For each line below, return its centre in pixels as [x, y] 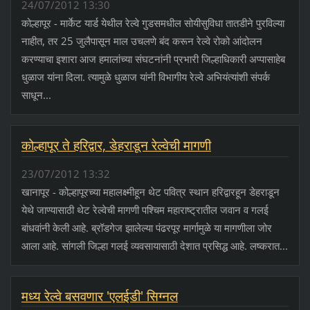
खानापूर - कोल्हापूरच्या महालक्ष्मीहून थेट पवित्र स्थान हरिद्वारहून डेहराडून [150, 191]
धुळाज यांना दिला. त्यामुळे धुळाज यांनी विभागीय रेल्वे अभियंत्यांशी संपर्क [145, 77]
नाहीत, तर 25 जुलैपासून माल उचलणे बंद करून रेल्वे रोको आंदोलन [142, 41]
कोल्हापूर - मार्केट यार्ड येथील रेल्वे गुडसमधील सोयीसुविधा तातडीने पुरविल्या [153, 23]
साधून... [36, 95]
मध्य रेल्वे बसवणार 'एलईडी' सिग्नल [99, 296]
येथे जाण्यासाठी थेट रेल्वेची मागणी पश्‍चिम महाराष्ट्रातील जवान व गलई [145, 209]
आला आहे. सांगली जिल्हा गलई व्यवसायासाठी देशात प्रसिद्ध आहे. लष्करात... [154, 245]
